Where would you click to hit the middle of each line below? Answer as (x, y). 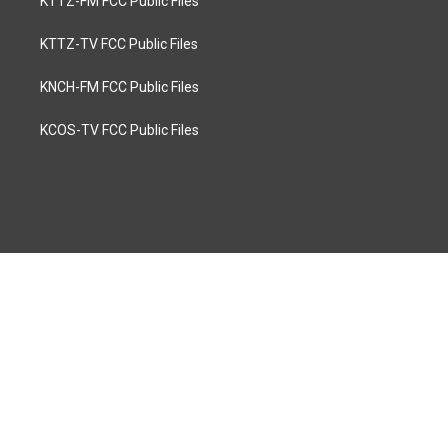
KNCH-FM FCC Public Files (119, 87)
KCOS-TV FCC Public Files (119, 130)
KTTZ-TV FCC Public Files (119, 44)
